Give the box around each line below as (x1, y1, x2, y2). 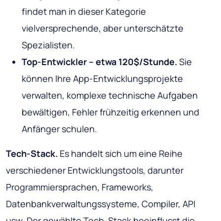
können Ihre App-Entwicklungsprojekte (22, 72, 183, 84)
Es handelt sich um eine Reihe (58, 147, 183, 159)
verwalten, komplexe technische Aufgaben (22, 89, 198, 101)
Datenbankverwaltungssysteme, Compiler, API (6, 197, 195, 210)
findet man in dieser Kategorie (22, 5, 146, 17)
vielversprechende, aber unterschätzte (22, 22, 184, 34)
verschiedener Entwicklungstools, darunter (6, 164, 184, 176)
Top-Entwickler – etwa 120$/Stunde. (22, 55, 177, 68)
